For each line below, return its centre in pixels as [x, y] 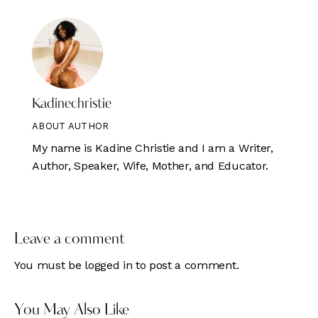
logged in [109, 265]
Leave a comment [70, 240]
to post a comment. [186, 265]
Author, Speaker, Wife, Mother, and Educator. [150, 166]
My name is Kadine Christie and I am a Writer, [153, 148]
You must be [50, 265]
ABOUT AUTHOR [71, 126]
